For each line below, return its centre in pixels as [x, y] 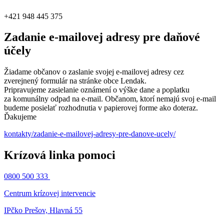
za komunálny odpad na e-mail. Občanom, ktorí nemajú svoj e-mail [110, 99]
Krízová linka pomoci [60, 155]
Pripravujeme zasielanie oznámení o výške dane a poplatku [97, 90]
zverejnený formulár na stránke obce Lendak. [75, 81]
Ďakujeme [20, 117]
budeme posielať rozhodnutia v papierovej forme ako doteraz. [101, 108]
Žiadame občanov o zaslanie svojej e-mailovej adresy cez [94, 72]
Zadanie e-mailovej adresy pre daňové [102, 37]
